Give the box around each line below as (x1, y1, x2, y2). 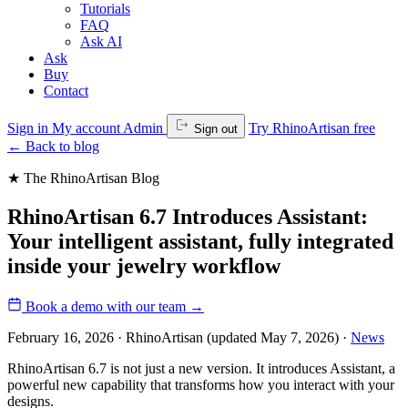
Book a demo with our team (25, 298, 189, 314)
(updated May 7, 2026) (207, 329, 339, 345)
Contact (44, 83, 88, 98)
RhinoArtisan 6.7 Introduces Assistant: (7, 204, 368, 229)
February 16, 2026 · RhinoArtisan (7, 329, 207, 345)
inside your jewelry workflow (7, 253, 280, 278)
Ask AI (80, 34, 122, 49)
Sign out (190, 122, 238, 136)
